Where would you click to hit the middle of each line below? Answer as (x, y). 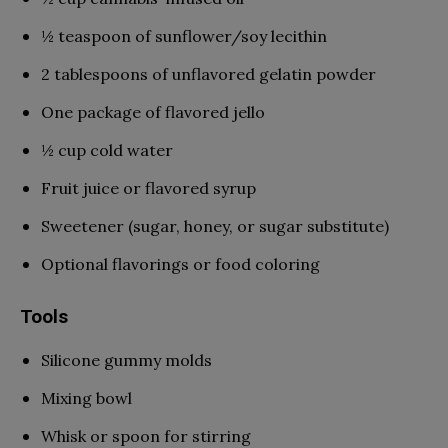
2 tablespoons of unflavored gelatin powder (208, 73)
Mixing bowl (86, 397)
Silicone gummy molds (126, 359)
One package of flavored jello (153, 111)
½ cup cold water (107, 149)
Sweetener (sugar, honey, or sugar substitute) (215, 225)
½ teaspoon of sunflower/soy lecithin (184, 35)
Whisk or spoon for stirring (146, 435)
